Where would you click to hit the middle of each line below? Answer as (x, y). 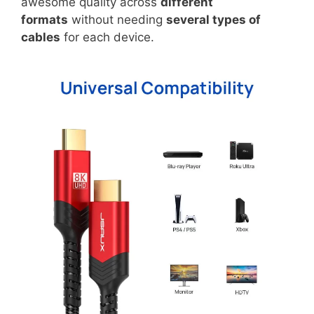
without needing (117, 20)
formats (45, 20)
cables (41, 37)
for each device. (107, 37)
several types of (213, 20)
